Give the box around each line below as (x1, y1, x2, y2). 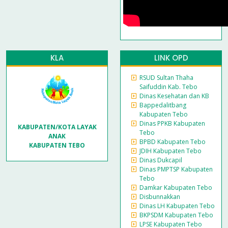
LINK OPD (154, 52, 188, 64)
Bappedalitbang (139, 101, 186, 110)
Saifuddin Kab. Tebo (139, 82, 197, 92)
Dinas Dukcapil (139, 156, 182, 165)
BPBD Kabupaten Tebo (139, 137, 206, 147)
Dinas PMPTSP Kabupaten (139, 165, 213, 174)
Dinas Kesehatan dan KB (139, 92, 209, 101)
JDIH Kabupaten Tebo (139, 147, 202, 156)
